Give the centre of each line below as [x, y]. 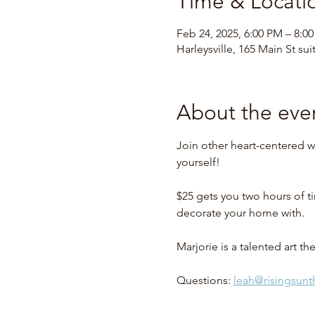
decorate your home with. [240, 212]
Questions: [205, 280]
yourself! [198, 162]
